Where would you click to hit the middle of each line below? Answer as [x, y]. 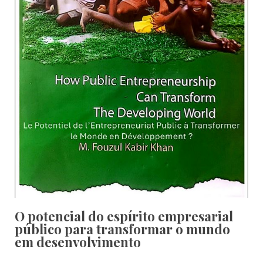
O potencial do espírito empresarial [124, 216]
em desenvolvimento [78, 242]
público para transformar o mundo [122, 229]
